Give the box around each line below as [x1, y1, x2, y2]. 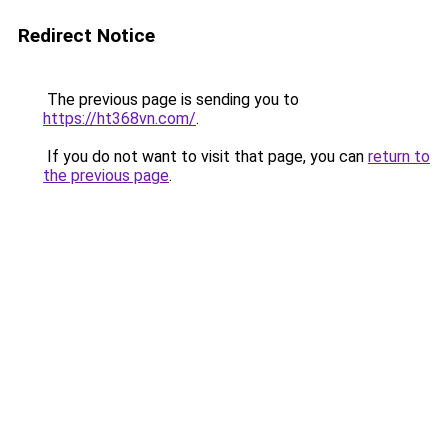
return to [368, 147, 430, 166]
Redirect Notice [18, 24, 155, 47]
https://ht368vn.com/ [43, 109, 196, 128]
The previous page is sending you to [43, 90, 299, 109]
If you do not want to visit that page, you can [43, 147, 368, 166]
